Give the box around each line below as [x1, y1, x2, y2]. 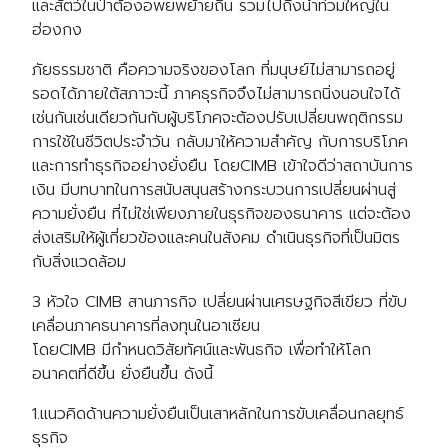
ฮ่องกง [32, 18, 82, 42]
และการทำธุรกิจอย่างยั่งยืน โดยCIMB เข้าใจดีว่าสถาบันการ [32, 154, 413, 178]
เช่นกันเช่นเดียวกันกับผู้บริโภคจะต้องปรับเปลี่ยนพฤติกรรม [32, 106, 403, 130]
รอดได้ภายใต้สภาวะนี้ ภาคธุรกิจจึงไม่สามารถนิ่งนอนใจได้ [32, 82, 400, 106]
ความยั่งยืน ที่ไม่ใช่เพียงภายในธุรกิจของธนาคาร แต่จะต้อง [32, 202, 411, 226]
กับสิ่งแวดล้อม [32, 250, 126, 274]
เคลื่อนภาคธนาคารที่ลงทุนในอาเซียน [32, 314, 260, 338]
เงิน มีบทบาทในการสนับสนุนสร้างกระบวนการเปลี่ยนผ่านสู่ [32, 178, 396, 202]
